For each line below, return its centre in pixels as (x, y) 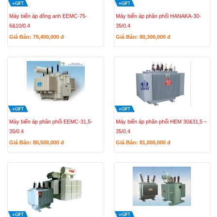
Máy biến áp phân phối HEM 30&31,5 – (161, 122)
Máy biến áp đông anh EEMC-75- (48, 16)
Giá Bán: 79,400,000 (35, 37)
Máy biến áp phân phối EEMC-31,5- (51, 122)
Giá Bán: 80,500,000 (35, 142)
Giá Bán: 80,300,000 (141, 37)
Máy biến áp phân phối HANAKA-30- (158, 16)
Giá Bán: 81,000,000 (141, 142)
